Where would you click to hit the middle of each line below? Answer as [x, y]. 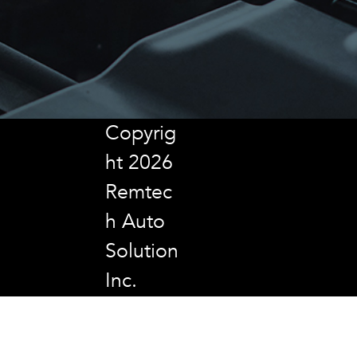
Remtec [138, 192]
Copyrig [140, 133]
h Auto [135, 221]
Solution [141, 251]
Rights [132, 339]
